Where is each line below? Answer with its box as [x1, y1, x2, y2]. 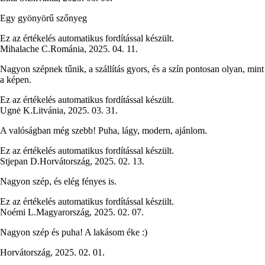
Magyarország [36, 207, 89, 218]
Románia [50, 44, 84, 54]
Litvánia [33, 105, 63, 116]
